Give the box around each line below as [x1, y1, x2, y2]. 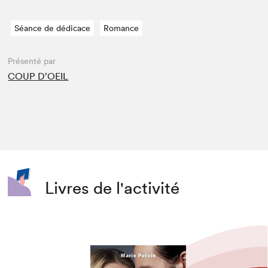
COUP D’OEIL [8, 70, 69, 83]
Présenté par [8, 56, 56, 67]
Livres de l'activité [45, 177, 180, 198]
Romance [103, 23, 139, 34]
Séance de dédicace [14, 23, 91, 34]
